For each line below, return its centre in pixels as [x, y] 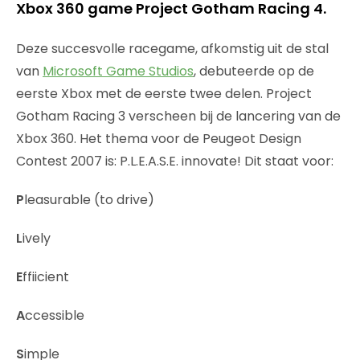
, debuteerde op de [254, 71]
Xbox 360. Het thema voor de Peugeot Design [159, 138]
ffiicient [46, 276]
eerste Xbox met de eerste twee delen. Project [164, 93]
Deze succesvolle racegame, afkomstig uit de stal [172, 48]
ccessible [55, 315]
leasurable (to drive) [89, 199]
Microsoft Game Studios [118, 71]
